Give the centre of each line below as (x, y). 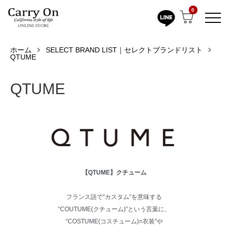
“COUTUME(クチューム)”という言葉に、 (114, 209)
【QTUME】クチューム (114, 173)
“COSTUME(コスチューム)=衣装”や (114, 222)
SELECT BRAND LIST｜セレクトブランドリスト (124, 50)
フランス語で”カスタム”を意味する (114, 197)
